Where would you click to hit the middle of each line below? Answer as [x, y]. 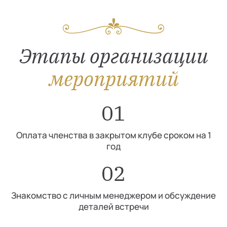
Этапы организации [113, 55]
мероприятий [113, 78]
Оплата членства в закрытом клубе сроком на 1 [113, 135]
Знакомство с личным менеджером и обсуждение [113, 195]
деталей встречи [113, 206]
